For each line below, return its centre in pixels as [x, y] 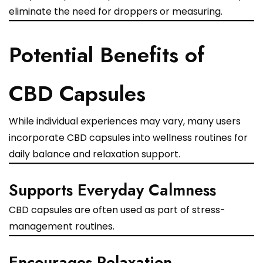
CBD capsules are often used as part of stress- [117, 210]
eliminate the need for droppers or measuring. [116, 12]
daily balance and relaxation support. [95, 154]
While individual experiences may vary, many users [125, 122]
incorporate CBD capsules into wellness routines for [128, 138]
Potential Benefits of [107, 55]
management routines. [62, 227]
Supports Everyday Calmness [112, 190]
